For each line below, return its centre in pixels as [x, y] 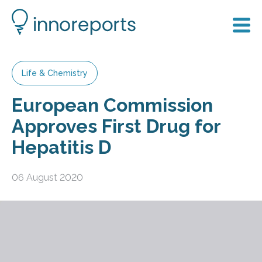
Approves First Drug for [116, 126]
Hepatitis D [61, 147]
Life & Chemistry [55, 73]
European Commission [112, 105]
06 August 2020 [47, 177]
